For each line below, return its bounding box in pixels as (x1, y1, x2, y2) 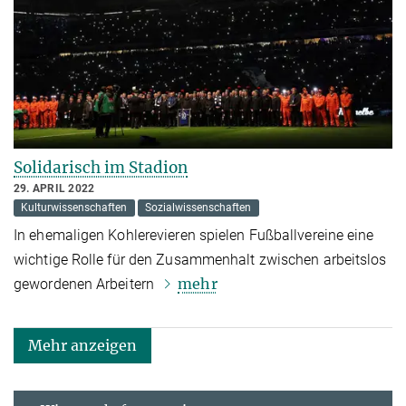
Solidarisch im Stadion (14, 157, 188, 178)
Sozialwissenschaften (145, 201, 252, 215)
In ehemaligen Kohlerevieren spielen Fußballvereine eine (14, 226, 374, 244)
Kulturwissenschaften (21, 201, 128, 215)
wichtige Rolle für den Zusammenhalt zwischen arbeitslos (14, 250, 387, 268)
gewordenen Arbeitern (14, 275, 159, 293)
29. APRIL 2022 (14, 181, 95, 195)
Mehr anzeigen (28, 335, 137, 354)
